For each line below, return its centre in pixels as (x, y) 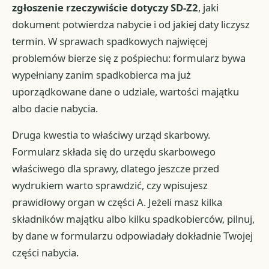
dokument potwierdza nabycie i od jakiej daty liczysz (131, 25)
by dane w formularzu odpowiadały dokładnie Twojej (133, 236)
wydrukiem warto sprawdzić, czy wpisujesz (110, 186)
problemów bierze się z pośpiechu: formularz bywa (129, 58)
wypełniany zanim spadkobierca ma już (102, 75)
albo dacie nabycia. (55, 109)
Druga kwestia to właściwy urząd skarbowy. (111, 135)
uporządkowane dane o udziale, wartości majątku (126, 92)
